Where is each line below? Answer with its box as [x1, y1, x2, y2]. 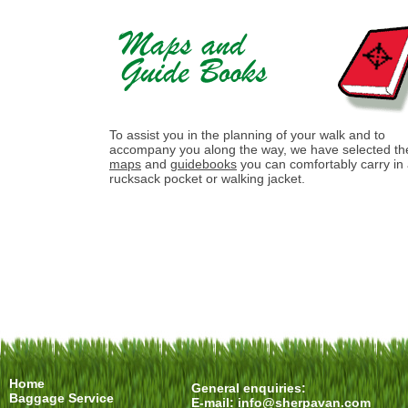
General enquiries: [191, 381, 306, 395]
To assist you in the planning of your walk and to [109, 127, 385, 142]
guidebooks [170, 157, 237, 171]
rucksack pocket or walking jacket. [109, 171, 305, 186]
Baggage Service [9, 391, 114, 405]
